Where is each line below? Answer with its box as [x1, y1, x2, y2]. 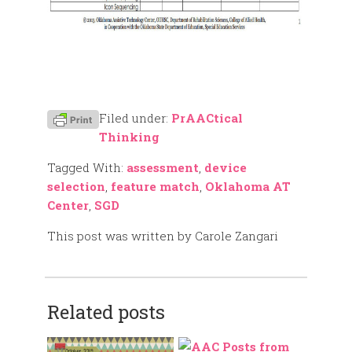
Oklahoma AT [205, 178, 291, 194]
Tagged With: [47, 159, 126, 175]
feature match [111, 178, 200, 194]
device [204, 159, 247, 175]
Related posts [47, 299, 166, 324]
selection [47, 178, 105, 194]
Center [47, 197, 89, 213]
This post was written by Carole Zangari [47, 228, 278, 244]
